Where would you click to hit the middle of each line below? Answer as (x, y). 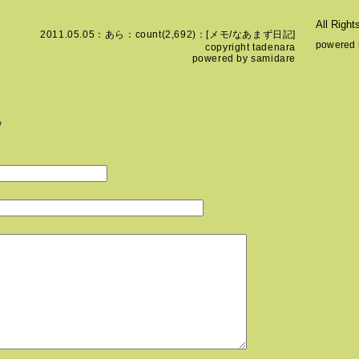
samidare (273, 58)
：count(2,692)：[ (167, 34)
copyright (229, 47)
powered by (222, 58)
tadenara (274, 47)
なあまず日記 (262, 34)
